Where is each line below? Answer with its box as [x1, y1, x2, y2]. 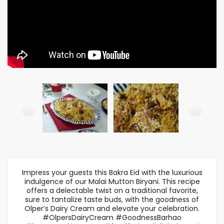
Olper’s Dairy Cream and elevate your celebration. [24, 203, 199, 213]
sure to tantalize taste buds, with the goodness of [25, 194, 199, 204]
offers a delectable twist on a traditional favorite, [26, 185, 198, 195]
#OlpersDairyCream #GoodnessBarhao [42, 212, 181, 222]
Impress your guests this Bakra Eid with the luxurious [21, 167, 202, 177]
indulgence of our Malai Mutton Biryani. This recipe [24, 176, 200, 186]
